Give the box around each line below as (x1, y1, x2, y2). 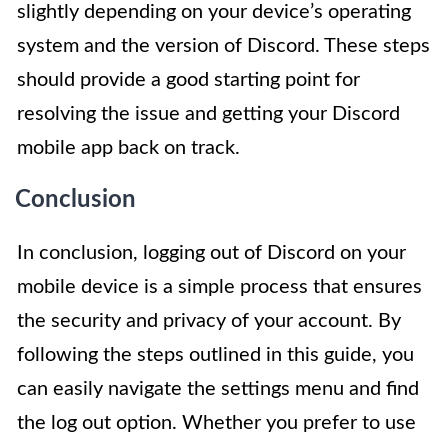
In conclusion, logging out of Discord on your (17, 242, 406, 263)
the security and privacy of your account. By (17, 310, 401, 331)
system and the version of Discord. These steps (17, 35, 430, 56)
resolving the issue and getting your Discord (17, 103, 400, 124)
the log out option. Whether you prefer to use (17, 412, 416, 433)
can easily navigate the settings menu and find (17, 378, 419, 399)
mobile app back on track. (17, 137, 240, 158)
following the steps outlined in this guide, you (17, 344, 414, 365)
